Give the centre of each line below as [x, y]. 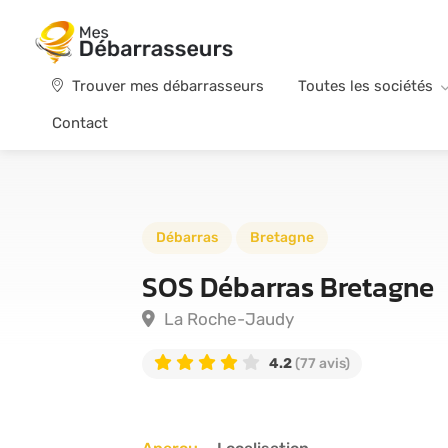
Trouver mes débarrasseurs [166, 85]
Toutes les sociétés [365, 85]
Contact [80, 122]
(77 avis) [321, 363]
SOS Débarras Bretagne [288, 286]
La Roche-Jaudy [227, 318]
